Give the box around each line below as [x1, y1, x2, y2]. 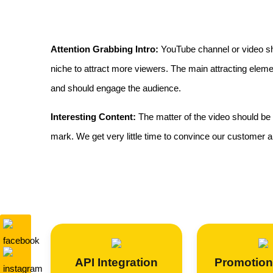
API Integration [75, 256, 158, 269]
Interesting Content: [51, 112, 136, 122]
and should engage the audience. [51, 83, 182, 93]
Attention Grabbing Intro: [51, 44, 159, 54]
